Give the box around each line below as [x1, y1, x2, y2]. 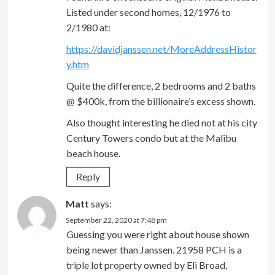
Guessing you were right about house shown [66, 228, 249, 241]
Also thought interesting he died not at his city [66, 117, 257, 129]
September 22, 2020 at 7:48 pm [65, 215, 167, 225]
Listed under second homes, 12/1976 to [66, 6, 231, 18]
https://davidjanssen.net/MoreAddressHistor [66, 43, 257, 55]
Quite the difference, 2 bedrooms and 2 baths [66, 80, 256, 92]
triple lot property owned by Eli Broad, [66, 259, 227, 271]
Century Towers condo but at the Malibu [66, 132, 236, 144]
